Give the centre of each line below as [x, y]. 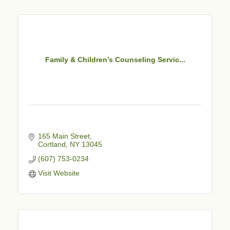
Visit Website [59, 173]
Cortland [52, 144]
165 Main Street [64, 136]
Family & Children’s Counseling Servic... [115, 60]
